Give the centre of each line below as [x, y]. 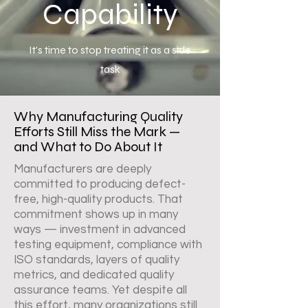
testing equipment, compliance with [108, 245]
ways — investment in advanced [100, 230]
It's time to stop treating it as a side [110, 50]
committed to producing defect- [100, 184]
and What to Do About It [88, 147]
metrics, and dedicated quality [94, 275]
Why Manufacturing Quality [98, 117]
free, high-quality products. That [98, 199]
